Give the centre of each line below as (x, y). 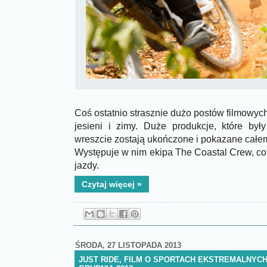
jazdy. (87, 166)
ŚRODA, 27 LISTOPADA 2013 (128, 246)
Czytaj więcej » (112, 184)
